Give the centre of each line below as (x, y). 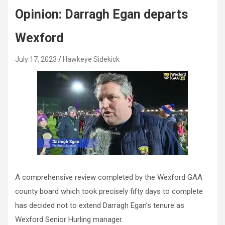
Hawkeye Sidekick (91, 60)
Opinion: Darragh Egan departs (101, 15)
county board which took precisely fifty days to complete (109, 192)
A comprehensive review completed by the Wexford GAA (109, 178)
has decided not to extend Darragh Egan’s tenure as (100, 206)
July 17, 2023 (36, 60)
